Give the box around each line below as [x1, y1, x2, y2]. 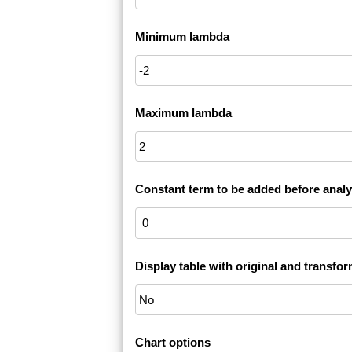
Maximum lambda [135, 106, 232, 120]
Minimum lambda [135, 30, 229, 44]
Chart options [135, 335, 211, 350]
